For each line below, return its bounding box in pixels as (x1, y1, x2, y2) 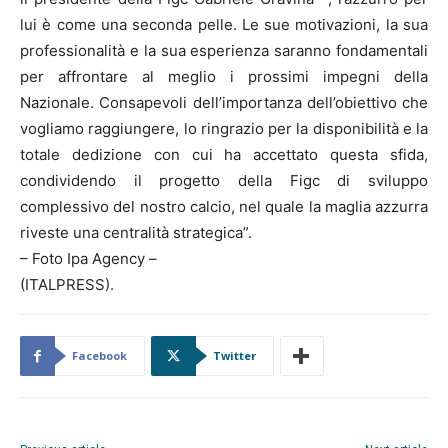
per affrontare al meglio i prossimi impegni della (20, 66, 428, 86)
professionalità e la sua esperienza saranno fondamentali (20, 40, 428, 60)
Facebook (72, 347, 127, 363)
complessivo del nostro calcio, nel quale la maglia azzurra (20, 196, 428, 216)
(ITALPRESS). (20, 274, 114, 294)
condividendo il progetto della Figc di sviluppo (20, 170, 428, 190)
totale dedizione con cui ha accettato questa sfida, (20, 144, 428, 164)
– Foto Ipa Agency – (20, 248, 157, 268)
